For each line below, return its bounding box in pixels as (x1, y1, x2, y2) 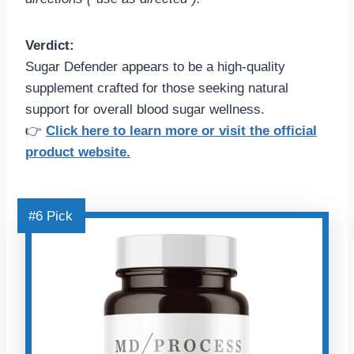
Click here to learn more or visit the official (46, 122, 317, 138)
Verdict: (25, 37, 74, 53)
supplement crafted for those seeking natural (25, 80, 288, 96)
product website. (25, 144, 130, 160)
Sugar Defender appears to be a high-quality (25, 58, 285, 74)
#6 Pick (28, 208, 73, 224)
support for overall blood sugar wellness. (25, 101, 265, 117)
